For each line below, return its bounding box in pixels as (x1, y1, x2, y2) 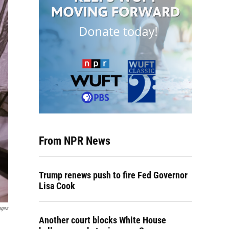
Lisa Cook (39, 180, 75, 191)
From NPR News (39, 134, 110, 147)
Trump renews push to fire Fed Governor (39, 170, 188, 180)
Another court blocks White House (39, 215, 166, 225)
